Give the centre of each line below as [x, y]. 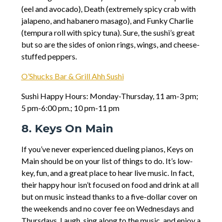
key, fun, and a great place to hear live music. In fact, [107, 173]
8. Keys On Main [67, 129]
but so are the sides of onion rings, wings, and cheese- [110, 45]
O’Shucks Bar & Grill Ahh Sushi [72, 76]
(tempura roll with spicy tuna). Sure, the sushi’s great [108, 33]
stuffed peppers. [49, 56]
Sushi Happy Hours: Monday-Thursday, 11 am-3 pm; [110, 96]
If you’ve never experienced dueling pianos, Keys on [107, 149]
